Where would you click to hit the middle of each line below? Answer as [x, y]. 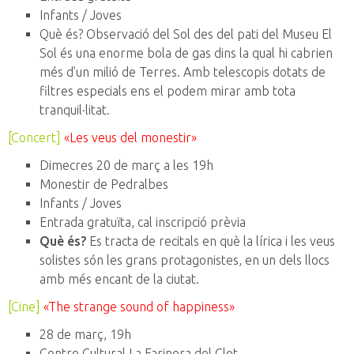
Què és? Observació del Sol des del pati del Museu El [186, 34]
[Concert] [34, 138]
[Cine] [24, 307]
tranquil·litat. [75, 110]
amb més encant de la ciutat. [119, 279]
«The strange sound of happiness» [139, 307]
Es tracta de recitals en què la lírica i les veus [211, 241]
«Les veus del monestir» [130, 138]
